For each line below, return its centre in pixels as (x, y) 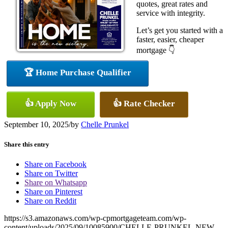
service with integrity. (171, 13)
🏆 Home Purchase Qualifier (78, 73)
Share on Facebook (55, 164)
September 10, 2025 (36, 124)
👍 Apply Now (51, 104)
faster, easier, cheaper (170, 39)
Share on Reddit (50, 201)
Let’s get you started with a (180, 30)
